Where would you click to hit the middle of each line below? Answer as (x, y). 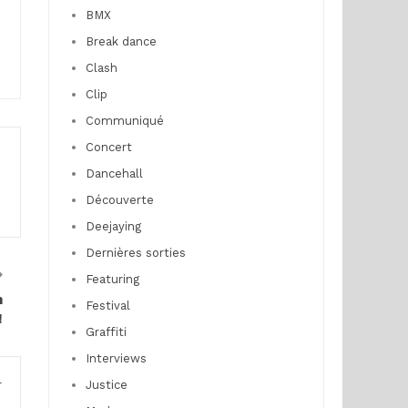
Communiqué (124, 121)
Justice (106, 385)
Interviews (116, 358)
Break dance (121, 41)
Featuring (112, 279)
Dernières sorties (135, 253)
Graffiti (106, 332)
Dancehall (114, 173)
